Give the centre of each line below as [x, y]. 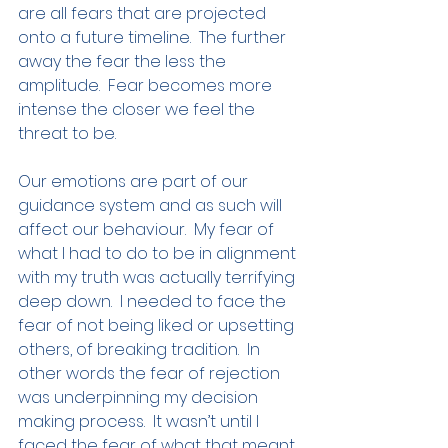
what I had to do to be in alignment [159, 254]
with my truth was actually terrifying [158, 278]
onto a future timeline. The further [154, 38]
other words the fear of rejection [151, 374]
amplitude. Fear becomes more [147, 86]
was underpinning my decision [140, 398]
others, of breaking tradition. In [141, 350]
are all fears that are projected [144, 14]
